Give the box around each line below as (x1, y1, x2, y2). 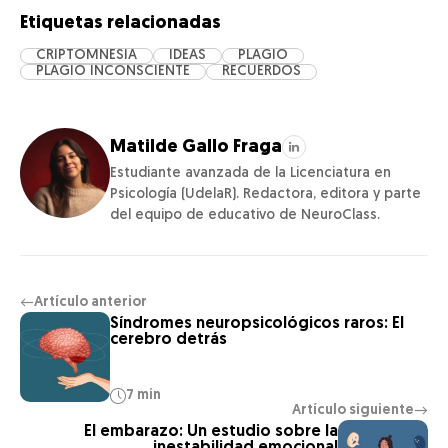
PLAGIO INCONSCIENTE (36, 64, 190, 79)
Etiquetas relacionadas (20, 14, 221, 33)
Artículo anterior (34, 295, 147, 310)
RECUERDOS (222, 64, 301, 79)
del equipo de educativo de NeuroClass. (110, 208, 380, 223)
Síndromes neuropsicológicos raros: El (110, 316, 404, 332)
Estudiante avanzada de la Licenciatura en (110, 166, 391, 181)
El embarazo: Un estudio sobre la (84, 424, 338, 440)
